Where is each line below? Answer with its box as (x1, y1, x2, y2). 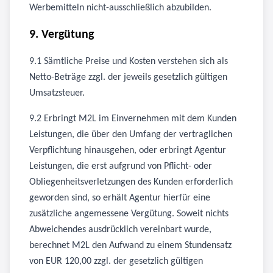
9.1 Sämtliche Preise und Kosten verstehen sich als (29, 57, 228, 66)
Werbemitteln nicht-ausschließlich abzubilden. (29, 3, 211, 13)
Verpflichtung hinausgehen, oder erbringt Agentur (29, 146, 226, 155)
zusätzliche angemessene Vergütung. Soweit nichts (29, 209, 229, 219)
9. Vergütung (29, 29, 94, 41)
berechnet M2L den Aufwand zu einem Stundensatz (29, 241, 232, 250)
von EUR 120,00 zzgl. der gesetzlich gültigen (29, 257, 203, 266)
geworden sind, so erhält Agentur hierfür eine (29, 193, 210, 203)
